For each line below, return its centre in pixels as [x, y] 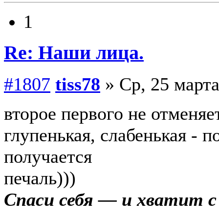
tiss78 [78, 84]
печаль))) [40, 178]
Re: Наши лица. [74, 53]
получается [48, 156]
